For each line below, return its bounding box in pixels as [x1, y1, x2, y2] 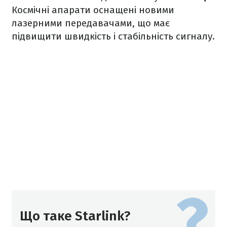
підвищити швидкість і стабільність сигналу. [12, 30, 215, 42]
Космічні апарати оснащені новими [12, 4, 174, 16]
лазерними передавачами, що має [12, 17, 170, 29]
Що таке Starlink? [20, 208, 130, 224]
